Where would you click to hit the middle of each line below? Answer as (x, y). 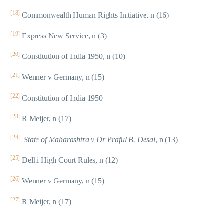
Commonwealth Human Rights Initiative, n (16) (94, 15)
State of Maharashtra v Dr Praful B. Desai (90, 139)
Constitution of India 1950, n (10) (73, 56)
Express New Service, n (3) (63, 36)
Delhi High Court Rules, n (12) (69, 160)
